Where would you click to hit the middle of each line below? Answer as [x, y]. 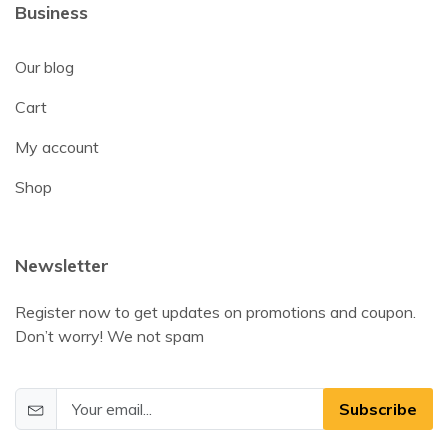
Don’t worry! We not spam [109, 336]
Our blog [44, 67]
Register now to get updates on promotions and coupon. [215, 312]
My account [57, 147]
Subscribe [378, 409]
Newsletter [62, 266]
